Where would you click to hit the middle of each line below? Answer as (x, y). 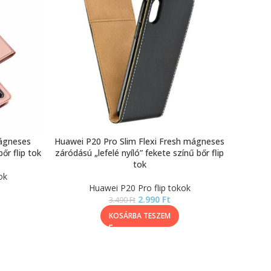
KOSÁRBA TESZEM (139, 216)
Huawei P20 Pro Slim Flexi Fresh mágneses (139, 141)
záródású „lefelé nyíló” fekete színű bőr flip (139, 153)
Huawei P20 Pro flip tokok (139, 188)
